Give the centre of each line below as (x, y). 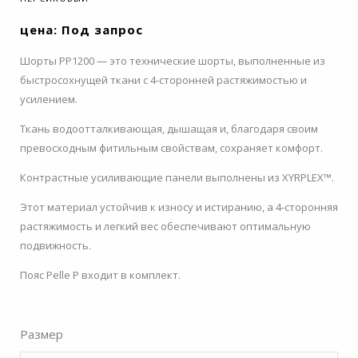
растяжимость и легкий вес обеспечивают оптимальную (165, 226)
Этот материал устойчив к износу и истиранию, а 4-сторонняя (179, 207)
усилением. (49, 99)
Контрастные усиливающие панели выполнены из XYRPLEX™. (177, 177)
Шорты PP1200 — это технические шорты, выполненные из (173, 61)
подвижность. (56, 245)
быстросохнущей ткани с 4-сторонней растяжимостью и (163, 80)
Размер (42, 334)
